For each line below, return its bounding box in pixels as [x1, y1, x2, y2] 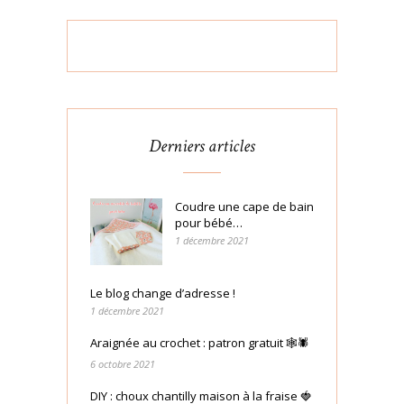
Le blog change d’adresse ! [90, 284, 235, 301]
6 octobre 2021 [90, 356, 155, 371]
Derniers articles [149, 134, 255, 159]
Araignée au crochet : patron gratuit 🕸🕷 [90, 334, 309, 351]
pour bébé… [175, 215, 243, 232]
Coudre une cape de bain [175, 198, 314, 216]
